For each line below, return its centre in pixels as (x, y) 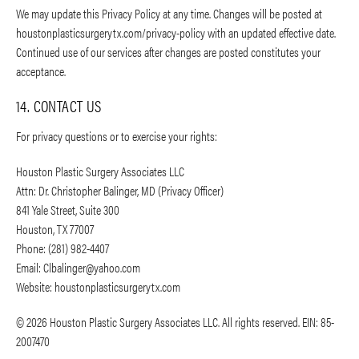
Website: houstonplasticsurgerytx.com (98, 287)
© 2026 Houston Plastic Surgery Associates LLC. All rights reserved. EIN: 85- (175, 322)
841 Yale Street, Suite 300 (68, 210)
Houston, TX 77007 (55, 229)
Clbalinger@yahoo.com (92, 268)
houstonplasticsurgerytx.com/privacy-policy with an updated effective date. (176, 33)
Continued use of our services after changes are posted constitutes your (168, 52)
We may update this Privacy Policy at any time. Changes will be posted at (169, 14)
